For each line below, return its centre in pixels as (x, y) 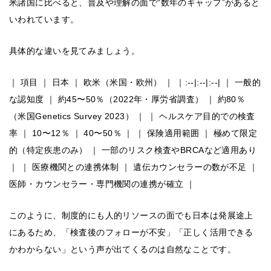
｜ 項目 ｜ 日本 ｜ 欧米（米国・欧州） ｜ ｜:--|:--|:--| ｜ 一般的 (135, 83)
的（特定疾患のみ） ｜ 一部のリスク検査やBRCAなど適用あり (133, 150)
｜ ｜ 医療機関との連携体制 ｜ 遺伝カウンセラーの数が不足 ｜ (134, 167)
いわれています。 (44, 20)
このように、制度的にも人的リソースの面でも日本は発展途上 (131, 216)
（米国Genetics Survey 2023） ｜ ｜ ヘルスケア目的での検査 (132, 116)
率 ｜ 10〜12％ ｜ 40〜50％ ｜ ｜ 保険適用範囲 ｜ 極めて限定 (133, 133)
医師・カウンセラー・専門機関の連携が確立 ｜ (102, 184)
